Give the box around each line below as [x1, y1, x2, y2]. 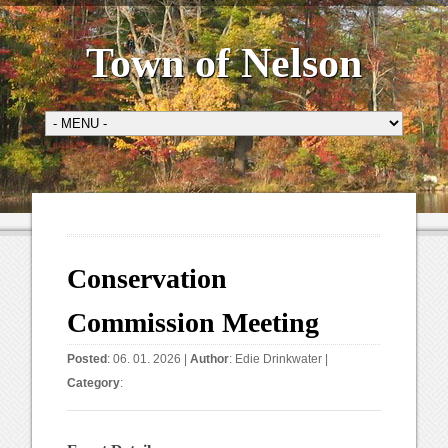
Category [67, 376, 121, 390]
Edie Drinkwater [235, 352, 323, 366]
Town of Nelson [85, 40, 362, 86]
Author [190, 352, 230, 366]
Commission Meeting [67, 307, 320, 338]
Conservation [67, 263, 228, 294]
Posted [67, 352, 108, 366]
